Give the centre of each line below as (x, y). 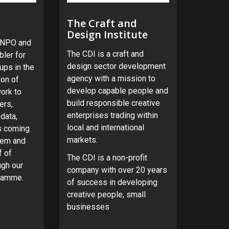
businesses (88, 207)
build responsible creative (113, 103)
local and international (105, 128)
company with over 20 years (117, 170)
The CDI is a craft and (105, 54)
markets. (82, 140)
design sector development (116, 66)
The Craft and (102, 24)
